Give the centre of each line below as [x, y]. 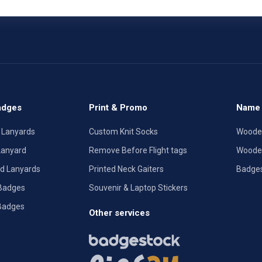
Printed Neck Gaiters [126, 169]
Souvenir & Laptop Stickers [138, 187]
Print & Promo [118, 107]
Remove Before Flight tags [138, 150]
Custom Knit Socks [123, 131]
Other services [119, 213]
